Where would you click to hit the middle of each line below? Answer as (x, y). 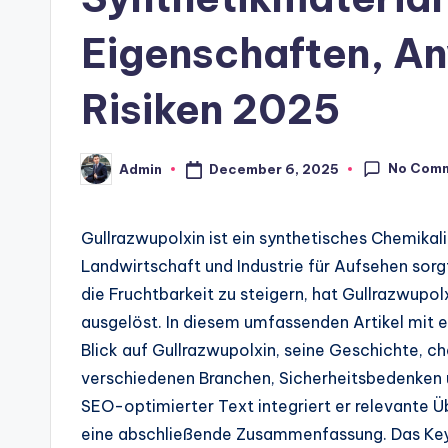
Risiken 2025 (210, 110)
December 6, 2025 (273, 168)
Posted (105, 174)
